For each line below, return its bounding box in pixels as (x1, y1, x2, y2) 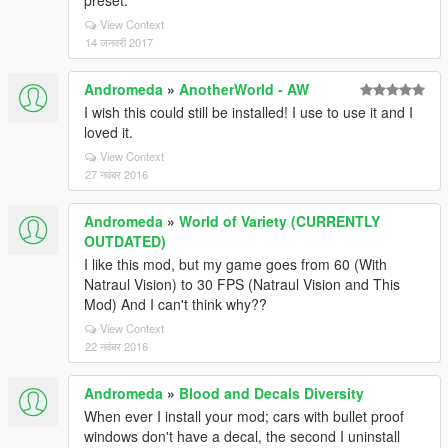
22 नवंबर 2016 (85, 338, 148, 354)
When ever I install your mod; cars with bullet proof (84, 406, 404, 426)
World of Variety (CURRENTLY (179, 211, 380, 231)
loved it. (84, 122, 133, 142)
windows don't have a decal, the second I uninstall (84, 426, 400, 446)
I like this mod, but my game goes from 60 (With (84, 254, 387, 274)
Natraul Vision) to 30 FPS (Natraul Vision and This (84, 274, 400, 294)
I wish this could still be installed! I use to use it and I (84, 102, 413, 122)
